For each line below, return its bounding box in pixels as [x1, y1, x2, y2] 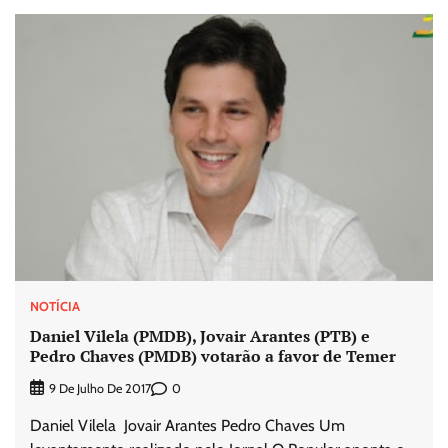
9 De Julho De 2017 [49, 381, 151, 397]
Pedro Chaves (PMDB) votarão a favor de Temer [30, 345, 396, 368]
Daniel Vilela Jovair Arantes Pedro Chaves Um [30, 416, 345, 436]
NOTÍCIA [30, 298, 80, 314]
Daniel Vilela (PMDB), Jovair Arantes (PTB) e [30, 325, 370, 348]
